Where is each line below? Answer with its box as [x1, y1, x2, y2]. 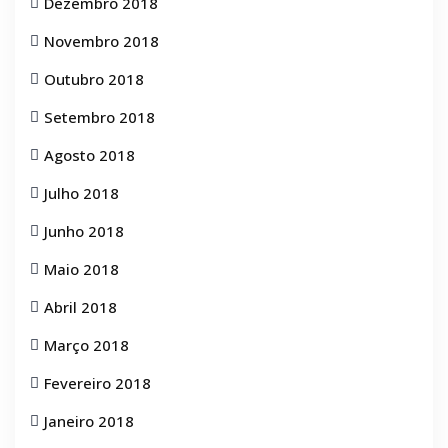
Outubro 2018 [44, 69, 144, 89]
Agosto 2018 [44, 145, 135, 165]
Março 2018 [44, 335, 129, 355]
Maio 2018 [44, 259, 119, 279]
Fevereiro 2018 [44, 373, 151, 393]
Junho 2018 [44, 221, 124, 241]
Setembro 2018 [44, 107, 155, 127]
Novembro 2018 [44, 31, 159, 51]
